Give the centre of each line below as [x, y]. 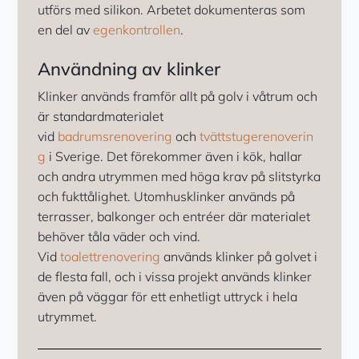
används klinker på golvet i [239, 257]
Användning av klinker [129, 69]
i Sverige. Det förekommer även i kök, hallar [174, 157]
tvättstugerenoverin [257, 137]
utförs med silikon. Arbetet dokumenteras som [172, 10]
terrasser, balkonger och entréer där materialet [174, 217]
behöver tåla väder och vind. [119, 237]
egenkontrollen [137, 30]
